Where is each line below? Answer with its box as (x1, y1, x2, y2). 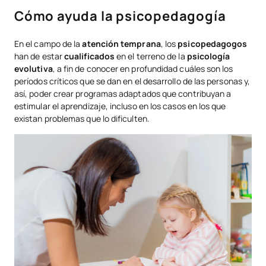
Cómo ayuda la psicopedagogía (14, 7, 226, 26)
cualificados (62, 50, 117, 62)
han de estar (14, 50, 62, 62)
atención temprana (82, 38, 161, 50)
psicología (185, 50, 230, 62)
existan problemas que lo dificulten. (14, 113, 150, 125)
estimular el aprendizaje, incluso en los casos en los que (14, 100, 226, 112)
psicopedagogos (178, 38, 248, 50)
